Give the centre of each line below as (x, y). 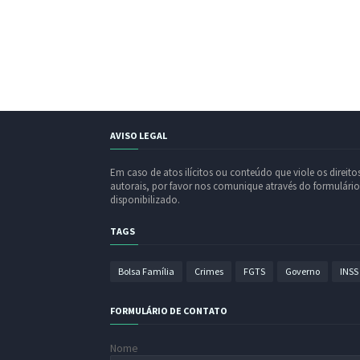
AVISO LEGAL (139, 135)
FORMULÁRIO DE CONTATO (169, 310)
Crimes (209, 271)
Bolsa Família (146, 271)
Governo (303, 271)
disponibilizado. (145, 199)
